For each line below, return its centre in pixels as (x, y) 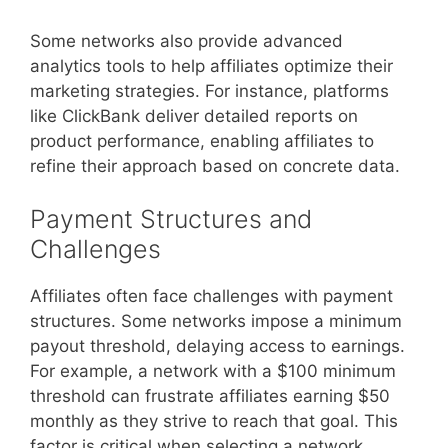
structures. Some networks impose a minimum (216, 321)
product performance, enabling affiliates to (202, 140)
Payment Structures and (171, 219)
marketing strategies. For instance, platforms (209, 90)
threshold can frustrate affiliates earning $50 (210, 396)
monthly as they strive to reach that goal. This (214, 421)
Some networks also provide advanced (186, 40)
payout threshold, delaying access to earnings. (217, 346)
